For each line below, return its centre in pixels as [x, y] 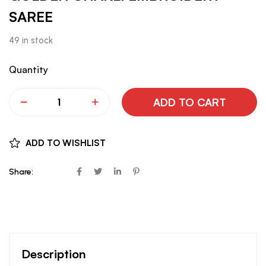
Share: [21, 172]
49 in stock [31, 41]
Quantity [28, 70]
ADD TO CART [189, 102]
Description [54, 254]
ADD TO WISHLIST [66, 143]
